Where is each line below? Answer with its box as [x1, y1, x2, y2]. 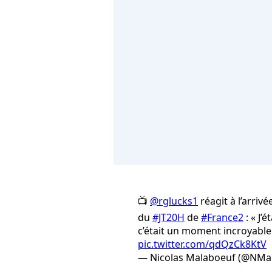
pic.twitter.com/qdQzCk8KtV [138, 237, 267, 251]
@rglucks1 [150, 194, 198, 208]
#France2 [201, 211, 243, 225]
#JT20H [152, 211, 185, 225]
